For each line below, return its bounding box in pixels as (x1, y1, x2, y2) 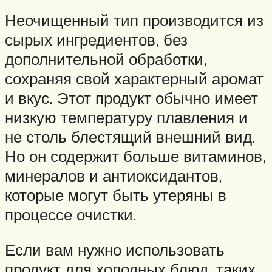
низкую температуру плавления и (5, 107, 248, 127)
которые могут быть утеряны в (5, 185, 226, 205)
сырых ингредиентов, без (5, 30, 188, 50)
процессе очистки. (5, 205, 137, 225)
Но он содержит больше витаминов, (5, 146, 266, 166)
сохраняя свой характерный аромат (5, 69, 263, 89)
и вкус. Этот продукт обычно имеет (5, 88, 258, 108)
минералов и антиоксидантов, (5, 166, 222, 186)
